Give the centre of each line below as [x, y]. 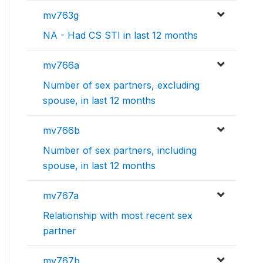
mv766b [61, 130]
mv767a [61, 195]
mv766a [61, 65]
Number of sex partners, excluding [121, 85]
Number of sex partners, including [120, 150]
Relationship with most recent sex [118, 215]
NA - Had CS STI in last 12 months [120, 35]
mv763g [61, 15]
